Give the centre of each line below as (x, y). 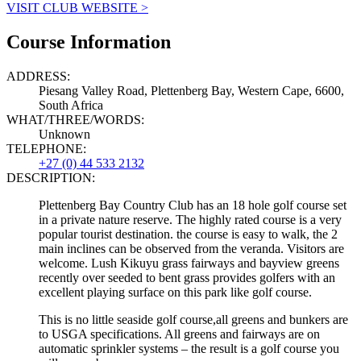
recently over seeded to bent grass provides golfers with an (187, 277)
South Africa (71, 105)
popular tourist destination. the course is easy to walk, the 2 (188, 234)
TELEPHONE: (46, 148)
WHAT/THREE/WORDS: (75, 119)
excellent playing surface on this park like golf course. (175, 292)
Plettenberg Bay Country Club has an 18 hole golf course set (193, 205)
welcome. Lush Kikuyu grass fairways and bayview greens (189, 263)
